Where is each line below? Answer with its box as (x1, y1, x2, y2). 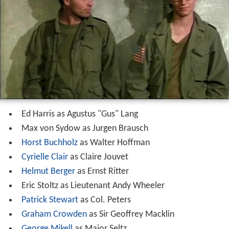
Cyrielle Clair (21, 152, 68, 162)
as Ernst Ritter (75, 166, 129, 176)
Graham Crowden (21, 209, 87, 219)
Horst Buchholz (21, 138, 78, 148)
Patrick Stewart (21, 195, 78, 205)
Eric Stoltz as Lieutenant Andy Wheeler (21, 180, 165, 191)
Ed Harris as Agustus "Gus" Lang (21, 109, 138, 119)
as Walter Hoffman (77, 138, 150, 148)
